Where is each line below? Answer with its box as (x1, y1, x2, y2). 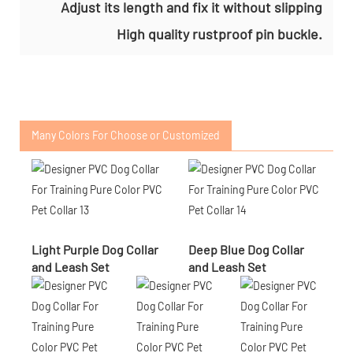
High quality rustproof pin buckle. (117, 24, 322, 43)
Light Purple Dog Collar (32, 241, 158, 257)
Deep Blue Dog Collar (188, 241, 304, 257)
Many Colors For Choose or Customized (32, 128, 220, 142)
